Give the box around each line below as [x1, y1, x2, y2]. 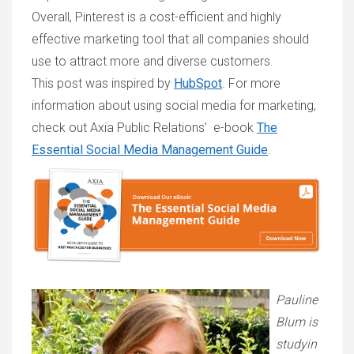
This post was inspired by [32, 76, 174, 91]
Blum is [276, 314, 318, 330]
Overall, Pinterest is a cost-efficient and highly [32, 9, 281, 24]
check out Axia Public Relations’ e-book [32, 120, 257, 135]
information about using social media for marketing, [32, 98, 316, 113]
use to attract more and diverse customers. [32, 54, 273, 69]
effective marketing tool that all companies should [32, 32, 309, 47]
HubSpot [174, 76, 222, 91]
